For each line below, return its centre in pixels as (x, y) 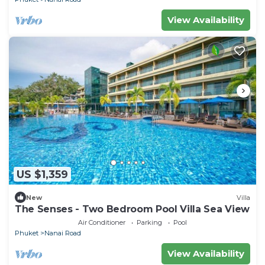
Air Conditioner (102, 223)
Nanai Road (63, 233)
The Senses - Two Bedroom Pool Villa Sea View (132, 209)
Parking (149, 223)
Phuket (27, 233)
